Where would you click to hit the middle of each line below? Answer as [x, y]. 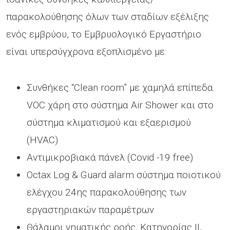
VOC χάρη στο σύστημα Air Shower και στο [120, 105]
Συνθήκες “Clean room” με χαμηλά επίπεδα [120, 87]
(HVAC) [42, 140]
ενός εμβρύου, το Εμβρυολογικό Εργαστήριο [104, 34]
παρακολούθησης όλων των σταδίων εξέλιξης [108, 16]
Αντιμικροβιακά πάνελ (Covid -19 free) [110, 157]
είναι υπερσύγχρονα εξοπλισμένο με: [86, 51]
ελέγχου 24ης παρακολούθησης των [107, 192]
